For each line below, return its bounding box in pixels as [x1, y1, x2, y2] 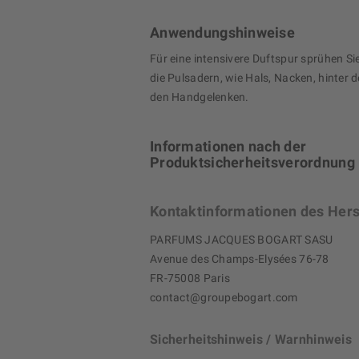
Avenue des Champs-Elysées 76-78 [150, 252, 329, 266]
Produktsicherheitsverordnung [150, 154, 355, 171]
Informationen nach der [150, 138, 307, 155]
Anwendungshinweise [150, 24, 296, 42]
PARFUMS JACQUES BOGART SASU [150, 233, 333, 247]
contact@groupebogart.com [150, 291, 298, 305]
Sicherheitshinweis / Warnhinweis [150, 332, 352, 348]
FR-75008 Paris [150, 272, 230, 285]
